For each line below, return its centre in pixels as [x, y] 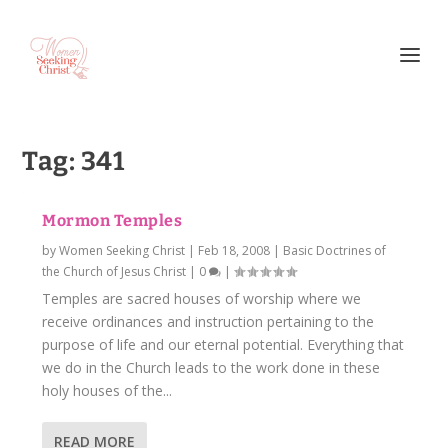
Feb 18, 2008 [234, 250]
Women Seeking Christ [122, 250]
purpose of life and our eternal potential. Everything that [223, 344]
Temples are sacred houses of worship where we [202, 298]
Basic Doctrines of [335, 250]
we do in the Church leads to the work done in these [211, 367]
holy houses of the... [107, 390]
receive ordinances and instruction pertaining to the [208, 321]
